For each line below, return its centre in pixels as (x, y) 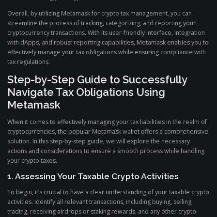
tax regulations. (29, 62)
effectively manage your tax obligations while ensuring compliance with (107, 52)
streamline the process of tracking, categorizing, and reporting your (101, 23)
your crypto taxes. (32, 160)
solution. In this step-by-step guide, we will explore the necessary (99, 141)
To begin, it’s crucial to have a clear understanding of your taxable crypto (108, 192)
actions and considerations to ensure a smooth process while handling (106, 151)
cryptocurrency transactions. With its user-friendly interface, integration (106, 32)
